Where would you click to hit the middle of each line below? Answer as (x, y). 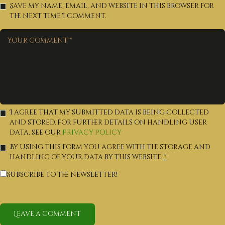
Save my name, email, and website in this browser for (112, 6)
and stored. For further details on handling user (108, 123)
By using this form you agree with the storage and (110, 147)
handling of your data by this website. (87, 157)
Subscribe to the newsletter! (62, 175)
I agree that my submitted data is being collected (109, 113)
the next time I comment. (58, 16)
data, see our (36, 133)
